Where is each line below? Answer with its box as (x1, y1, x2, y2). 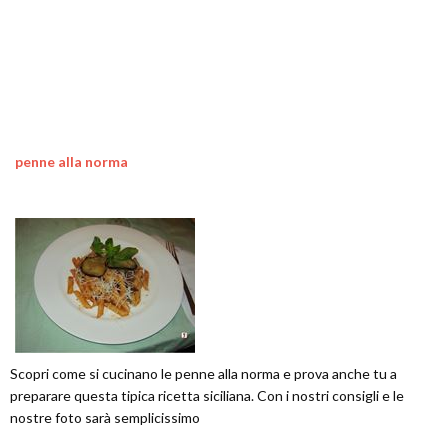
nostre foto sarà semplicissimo (10, 409, 200, 426)
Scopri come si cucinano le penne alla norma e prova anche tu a (10, 365, 397, 382)
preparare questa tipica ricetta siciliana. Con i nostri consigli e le (10, 387, 404, 404)
